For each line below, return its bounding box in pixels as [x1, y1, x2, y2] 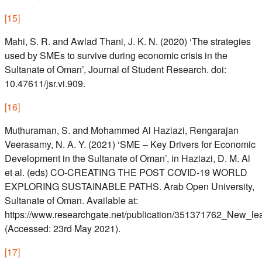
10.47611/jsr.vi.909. [5, 77, 85, 91]
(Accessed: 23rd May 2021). [5, 222, 120, 236]
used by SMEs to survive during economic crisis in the [5, 49, 227, 63]
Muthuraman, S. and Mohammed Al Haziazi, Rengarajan [5, 123, 239, 137]
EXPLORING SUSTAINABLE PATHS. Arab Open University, [5, 180, 254, 194]
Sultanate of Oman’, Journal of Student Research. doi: [5, 63, 226, 77]
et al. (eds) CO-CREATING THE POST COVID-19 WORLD [5, 166, 247, 180]
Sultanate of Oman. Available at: [5, 194, 138, 208]
